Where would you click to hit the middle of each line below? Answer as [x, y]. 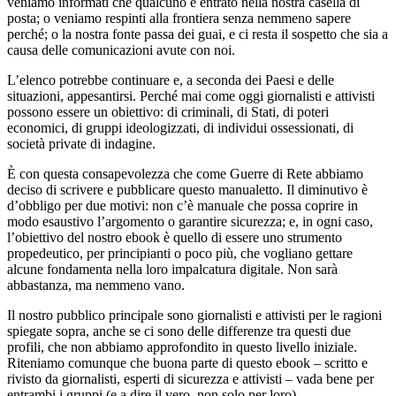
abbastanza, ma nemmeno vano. [96, 285]
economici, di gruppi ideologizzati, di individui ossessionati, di [180, 127]
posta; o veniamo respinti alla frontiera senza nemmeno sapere [179, 18]
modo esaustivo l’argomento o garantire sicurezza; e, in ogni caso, [190, 221]
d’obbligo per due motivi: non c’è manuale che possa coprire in [183, 205]
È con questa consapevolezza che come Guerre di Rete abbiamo [185, 173]
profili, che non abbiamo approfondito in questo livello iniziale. [182, 346]
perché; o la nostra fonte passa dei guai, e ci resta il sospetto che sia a [198, 34]
